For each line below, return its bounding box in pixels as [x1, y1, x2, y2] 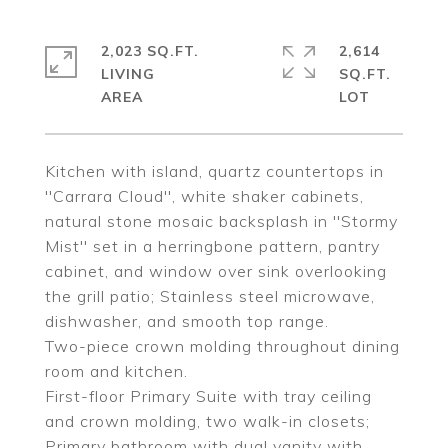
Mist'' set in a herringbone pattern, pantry [45, 236, 380, 256]
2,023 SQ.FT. [101, 42, 199, 60]
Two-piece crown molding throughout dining [45, 336, 400, 356]
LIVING [101, 65, 155, 83]
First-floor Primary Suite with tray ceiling [45, 386, 372, 406]
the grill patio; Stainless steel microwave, [45, 286, 375, 306]
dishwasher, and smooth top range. [45, 311, 329, 331]
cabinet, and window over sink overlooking [45, 261, 387, 281]
